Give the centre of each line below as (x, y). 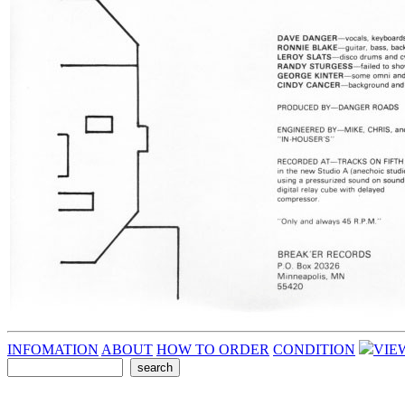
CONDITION (314, 349)
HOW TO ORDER (213, 349)
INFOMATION (53, 349)
